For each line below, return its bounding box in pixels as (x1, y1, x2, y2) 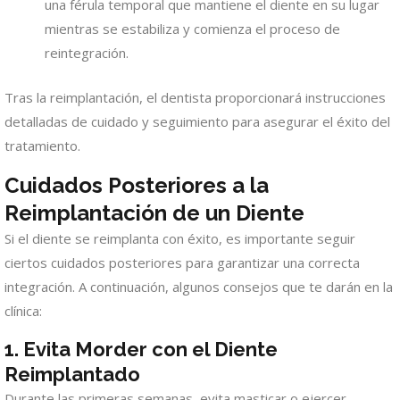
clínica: (4, 301, 42, 320)
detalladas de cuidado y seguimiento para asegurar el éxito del (4, 112, 390, 130)
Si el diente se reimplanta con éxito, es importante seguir (4, 229, 355, 247)
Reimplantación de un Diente (4, 199, 304, 226)
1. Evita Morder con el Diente (4, 337, 278, 361)
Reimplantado (4, 362, 140, 386)
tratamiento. (4, 136, 80, 154)
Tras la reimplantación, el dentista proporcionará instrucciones (4, 87, 386, 106)
